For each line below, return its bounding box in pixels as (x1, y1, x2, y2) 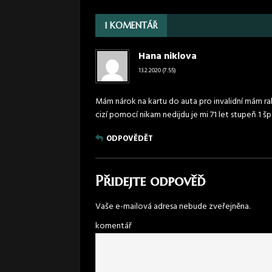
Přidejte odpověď (95, 171, 205, 190)
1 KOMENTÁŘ (104, 19, 158, 31)
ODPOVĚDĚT (106, 132, 153, 145)
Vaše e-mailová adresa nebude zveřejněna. (95, 199, 250, 214)
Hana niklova (138, 48, 197, 64)
